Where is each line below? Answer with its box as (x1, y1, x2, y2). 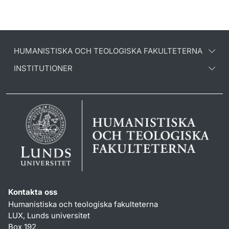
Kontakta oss (8, 187, 57, 197)
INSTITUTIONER (14, 63, 73, 74)
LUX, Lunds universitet (8, 211, 90, 221)
